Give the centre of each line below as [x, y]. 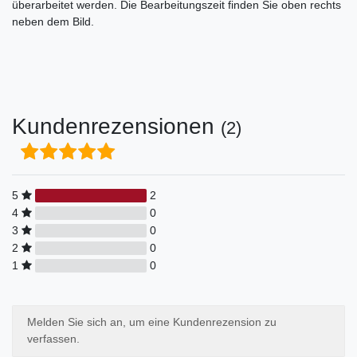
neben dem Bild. [53, 21]
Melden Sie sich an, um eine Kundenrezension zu [151, 322]
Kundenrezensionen [116, 126]
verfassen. [53, 339]
